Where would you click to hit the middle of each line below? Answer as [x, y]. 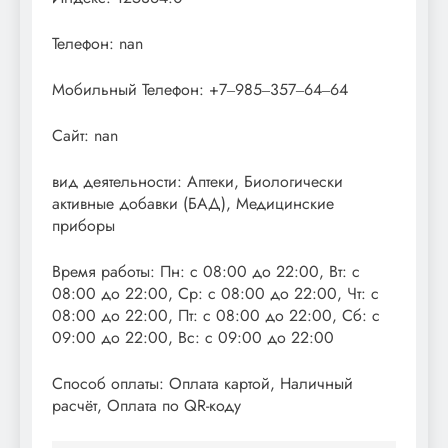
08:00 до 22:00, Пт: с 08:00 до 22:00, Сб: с [216, 315]
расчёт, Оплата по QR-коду [146, 405]
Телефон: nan [97, 43]
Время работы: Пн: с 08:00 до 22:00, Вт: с [206, 271]
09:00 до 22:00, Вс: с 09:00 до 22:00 [193, 337]
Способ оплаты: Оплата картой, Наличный [202, 383]
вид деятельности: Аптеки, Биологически [197, 181]
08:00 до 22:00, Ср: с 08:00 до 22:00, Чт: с [215, 293]
